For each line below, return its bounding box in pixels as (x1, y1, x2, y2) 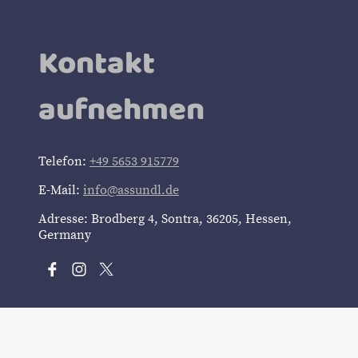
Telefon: (38, 153, 89, 170)
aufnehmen (38, 85, 205, 132)
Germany (38, 227, 91, 244)
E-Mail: (38, 182, 83, 199)
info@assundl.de (83, 182, 179, 199)
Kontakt (38, 38, 155, 86)
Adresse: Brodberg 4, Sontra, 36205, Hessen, (38, 211, 292, 228)
